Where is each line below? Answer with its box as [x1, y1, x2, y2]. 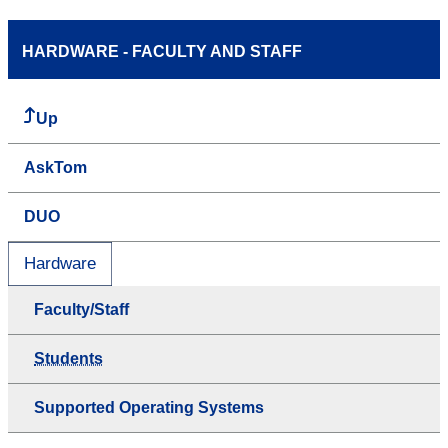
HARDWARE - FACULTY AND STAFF [22, 42, 302, 60]
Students [34, 349, 103, 367]
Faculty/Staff [34, 300, 129, 318]
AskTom [24, 158, 87, 176]
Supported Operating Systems [34, 398, 264, 416]
